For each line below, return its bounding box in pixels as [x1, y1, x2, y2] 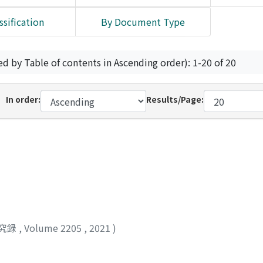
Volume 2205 [24, 220, 84, 235]
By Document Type [101, 15, 185, 29]
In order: [5, 93, 41, 105]
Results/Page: [146, 93, 204, 105]
